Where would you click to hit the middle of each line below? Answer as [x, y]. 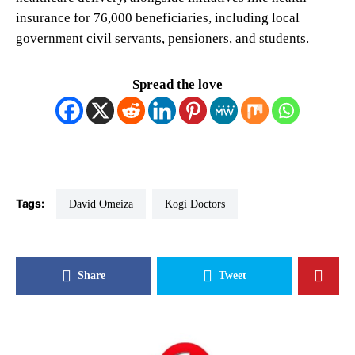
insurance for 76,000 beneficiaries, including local [158, 17]
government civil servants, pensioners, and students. [162, 38]
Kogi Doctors [199, 204]
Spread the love [177, 84]
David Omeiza [105, 204]
